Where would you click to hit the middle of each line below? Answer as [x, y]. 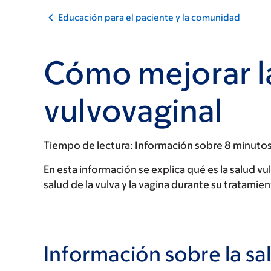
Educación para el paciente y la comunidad [149, 17]
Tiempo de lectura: [88, 145]
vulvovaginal [133, 110]
